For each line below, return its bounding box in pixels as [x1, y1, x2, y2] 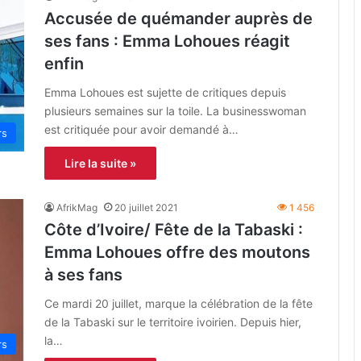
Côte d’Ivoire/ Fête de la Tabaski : [44, 219, 303, 239]
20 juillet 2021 [114, 201, 178, 214]
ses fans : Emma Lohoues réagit [44, 31, 290, 51]
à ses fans [44, 264, 122, 284]
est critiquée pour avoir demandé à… [44, 122, 239, 136]
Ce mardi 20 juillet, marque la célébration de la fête [44, 296, 313, 310]
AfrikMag [56, 201, 98, 214]
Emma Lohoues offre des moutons [44, 242, 310, 262]
